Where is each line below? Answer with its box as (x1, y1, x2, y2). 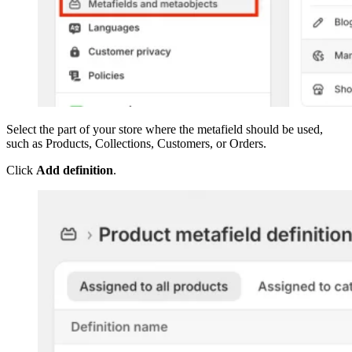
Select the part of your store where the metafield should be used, (6, 122, 323, 136)
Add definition (36, 163, 113, 177)
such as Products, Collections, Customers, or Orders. (6, 136, 266, 150)
